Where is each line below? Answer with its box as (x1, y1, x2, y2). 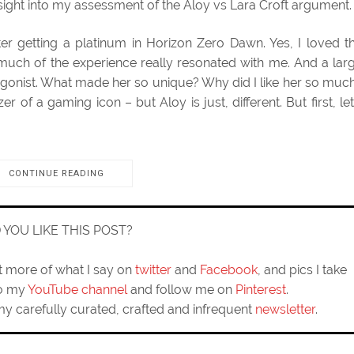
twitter (135, 262, 171, 277)
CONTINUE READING (9, 168, 104, 179)
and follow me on (127, 282, 235, 297)
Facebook (200, 262, 258, 277)
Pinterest (235, 282, 286, 297)
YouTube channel (28, 282, 127, 297)
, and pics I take (258, 262, 347, 277)
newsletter (254, 302, 315, 317)
